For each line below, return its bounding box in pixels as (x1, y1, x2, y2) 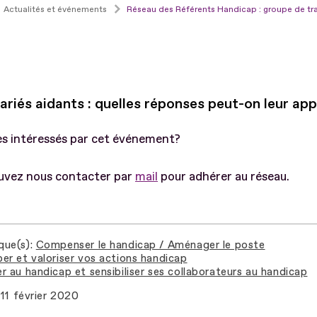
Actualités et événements (4, 4, 107, 15)
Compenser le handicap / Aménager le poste (35, 238, 265, 252)
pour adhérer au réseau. (158, 168, 289, 184)
